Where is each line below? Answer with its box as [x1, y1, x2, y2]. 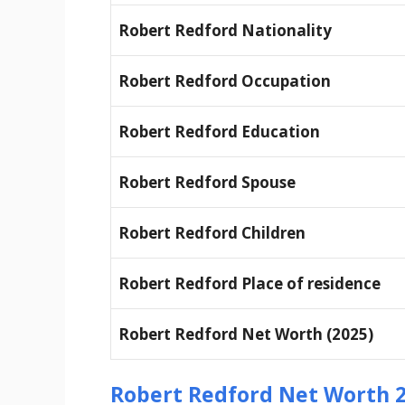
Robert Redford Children [118, 221, 306, 243]
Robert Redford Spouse [118, 171, 296, 193]
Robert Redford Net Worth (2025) [118, 323, 373, 344]
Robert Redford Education [118, 120, 320, 142]
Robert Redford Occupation [118, 70, 331, 91]
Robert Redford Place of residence [118, 272, 381, 294]
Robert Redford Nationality [118, 19, 332, 41]
